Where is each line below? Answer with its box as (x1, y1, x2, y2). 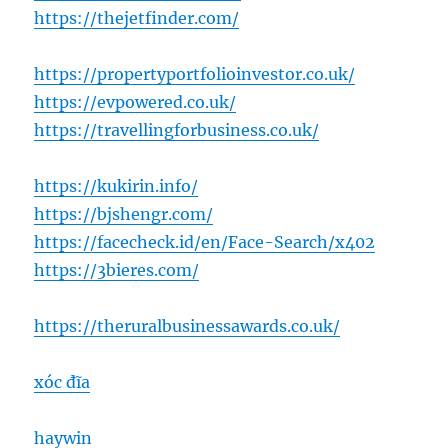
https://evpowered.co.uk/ (34, 92, 237, 113)
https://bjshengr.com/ (34, 204, 214, 225)
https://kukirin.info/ (34, 176, 199, 197)
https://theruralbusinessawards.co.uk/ (34, 316, 341, 337)
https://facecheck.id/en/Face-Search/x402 (34, 232, 376, 253)
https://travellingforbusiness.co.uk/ (34, 120, 320, 141)
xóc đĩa (34, 372, 91, 393)
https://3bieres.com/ (34, 260, 200, 281)
